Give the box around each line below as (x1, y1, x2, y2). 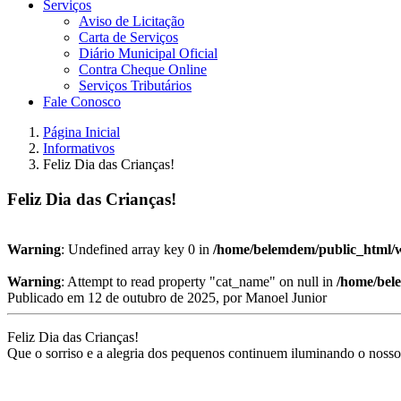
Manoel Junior (245, 290, 327, 306)
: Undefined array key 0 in (61, 242, 213, 258)
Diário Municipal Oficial (79, 46, 218, 61)
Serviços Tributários (79, 78, 192, 93)
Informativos (43, 141, 115, 156)
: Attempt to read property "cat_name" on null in (61, 274, 337, 290)
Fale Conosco (43, 94, 121, 109)
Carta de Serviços (79, 30, 178, 45)
